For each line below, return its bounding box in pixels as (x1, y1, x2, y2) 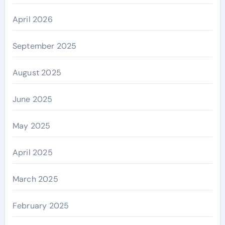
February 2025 (12, 200, 69, 211)
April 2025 (12, 147, 53, 158)
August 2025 (12, 67, 61, 78)
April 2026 (12, 14, 53, 25)
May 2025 (12, 121, 51, 131)
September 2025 (12, 41, 77, 51)
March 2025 (12, 174, 58, 184)
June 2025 (12, 94, 53, 104)
